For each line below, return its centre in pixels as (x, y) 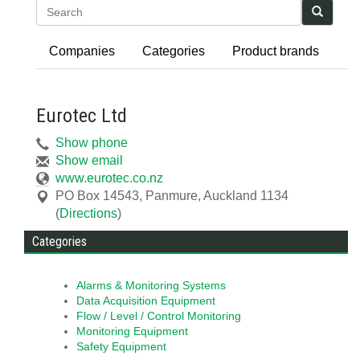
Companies (82, 51)
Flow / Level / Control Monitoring (159, 316)
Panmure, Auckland (201, 196)
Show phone (92, 143)
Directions (88, 213)
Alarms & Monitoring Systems (151, 286)
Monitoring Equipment (132, 331)
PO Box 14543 (97, 196)
